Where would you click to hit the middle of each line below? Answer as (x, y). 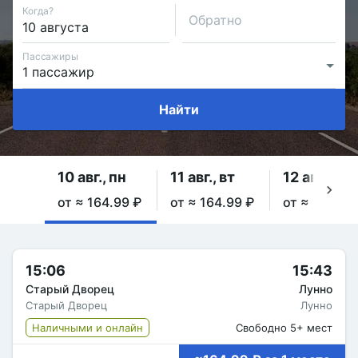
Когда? (38, 10)
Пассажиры (50, 56)
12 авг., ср (317, 177)
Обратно (215, 20)
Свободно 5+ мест (284, 328)
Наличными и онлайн (88, 328)
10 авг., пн (92, 177)
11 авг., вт (203, 177)
